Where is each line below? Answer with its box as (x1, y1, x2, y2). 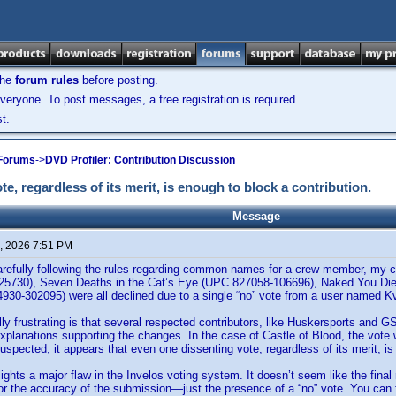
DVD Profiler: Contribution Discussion (45, 153, 235, 166)
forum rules (15, 73, 79, 87)
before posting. (79, 73, 158, 87)
